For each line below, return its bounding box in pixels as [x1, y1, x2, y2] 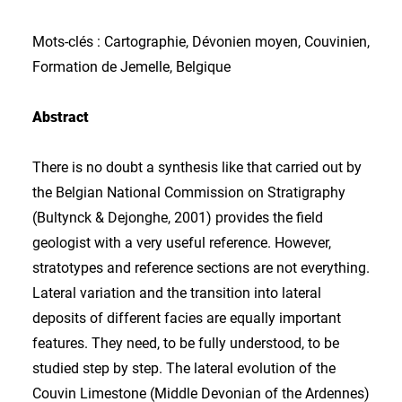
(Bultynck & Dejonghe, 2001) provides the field [32, 209, 323, 226]
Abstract [32, 109, 89, 126]
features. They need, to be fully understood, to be [32, 335, 339, 352]
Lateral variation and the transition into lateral [32, 284, 321, 301]
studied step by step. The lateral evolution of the [32, 360, 336, 377]
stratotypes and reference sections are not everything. [32, 259, 370, 276]
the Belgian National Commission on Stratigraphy [32, 184, 345, 201]
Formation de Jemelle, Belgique [32, 58, 231, 75]
